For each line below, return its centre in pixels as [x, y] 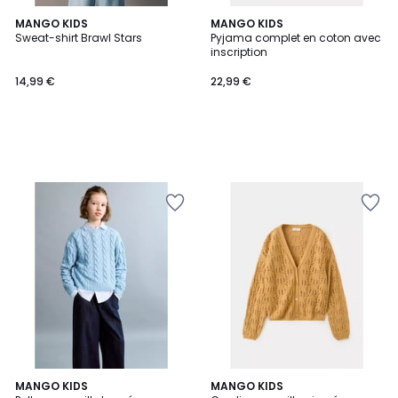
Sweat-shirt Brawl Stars [79, 38]
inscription [239, 52]
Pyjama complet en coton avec [296, 38]
